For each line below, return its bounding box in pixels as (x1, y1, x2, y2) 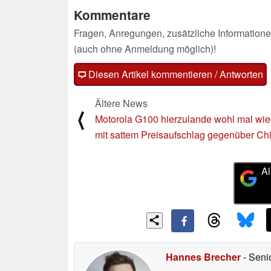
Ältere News (95, 96, 148, 110)
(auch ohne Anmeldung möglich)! (74, 41, 216, 56)
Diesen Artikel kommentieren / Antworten (86, 67, 263, 81)
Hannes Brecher (166, 250, 241, 264)
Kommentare (74, 5, 151, 24)
